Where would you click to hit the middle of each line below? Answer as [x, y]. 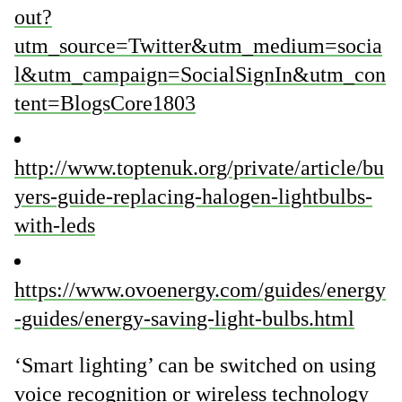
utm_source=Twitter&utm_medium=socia [198, 46]
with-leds [55, 225]
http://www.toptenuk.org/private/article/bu [199, 168]
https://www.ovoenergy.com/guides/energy [200, 290]
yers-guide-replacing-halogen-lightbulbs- [193, 197]
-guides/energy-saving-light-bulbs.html [184, 319]
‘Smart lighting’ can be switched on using [195, 365]
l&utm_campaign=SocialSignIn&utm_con [200, 74]
